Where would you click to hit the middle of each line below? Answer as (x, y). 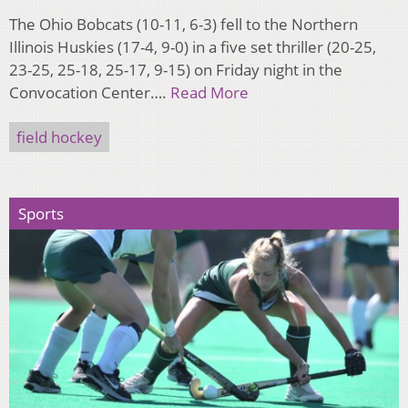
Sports (41, 213)
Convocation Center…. (90, 92)
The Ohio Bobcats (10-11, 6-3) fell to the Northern (184, 24)
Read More (209, 92)
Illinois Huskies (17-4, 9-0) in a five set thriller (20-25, (193, 46)
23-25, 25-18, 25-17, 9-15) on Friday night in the (176, 69)
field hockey (59, 137)
